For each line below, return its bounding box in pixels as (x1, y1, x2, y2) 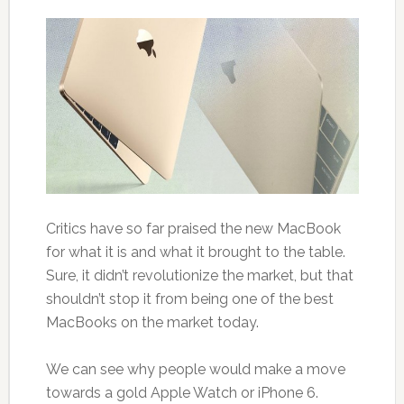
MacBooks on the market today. (45, 314, 259, 332)
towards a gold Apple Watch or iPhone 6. (45, 384, 318, 402)
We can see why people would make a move (45, 361, 345, 379)
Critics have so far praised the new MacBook (45, 220, 341, 238)
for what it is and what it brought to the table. (45, 243, 345, 262)
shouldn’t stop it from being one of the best (45, 290, 334, 308)
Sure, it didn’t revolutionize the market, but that (45, 267, 353, 285)
